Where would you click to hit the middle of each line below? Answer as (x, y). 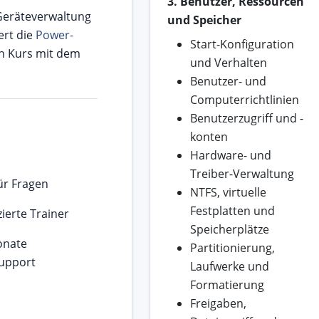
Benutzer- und (228, 82)
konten (209, 137)
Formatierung (227, 285)
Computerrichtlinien (244, 100)
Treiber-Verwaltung (242, 174)
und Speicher (204, 20)
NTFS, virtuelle (228, 193)
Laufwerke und (229, 267)
